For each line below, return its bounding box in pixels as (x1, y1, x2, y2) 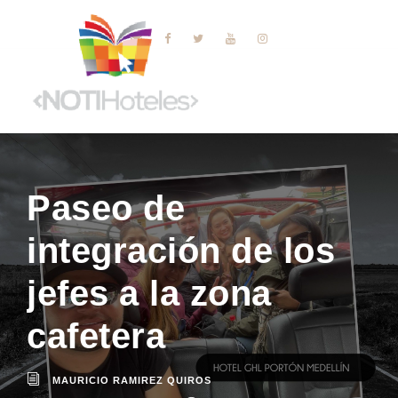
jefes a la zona (27, 273, 272, 313)
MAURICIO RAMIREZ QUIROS (52, 374, 211, 386)
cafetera (27, 315, 165, 355)
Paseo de (27, 187, 185, 227)
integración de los (27, 230, 335, 270)
